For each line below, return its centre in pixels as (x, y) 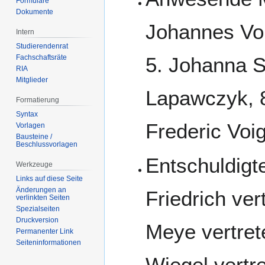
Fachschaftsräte (42, 58)
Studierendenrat (42, 46)
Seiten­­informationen (49, 242)
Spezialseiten (38, 209)
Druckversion (38, 220)
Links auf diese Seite (50, 178)
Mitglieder (32, 80)
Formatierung (38, 100)
